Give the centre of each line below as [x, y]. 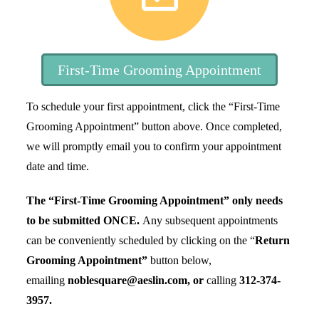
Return [273, 240]
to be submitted [65, 220]
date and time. [59, 166]
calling [222, 280]
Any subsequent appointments [210, 220]
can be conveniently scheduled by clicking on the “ [141, 240]
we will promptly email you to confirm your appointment [154, 146]
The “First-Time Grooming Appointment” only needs [155, 200]
